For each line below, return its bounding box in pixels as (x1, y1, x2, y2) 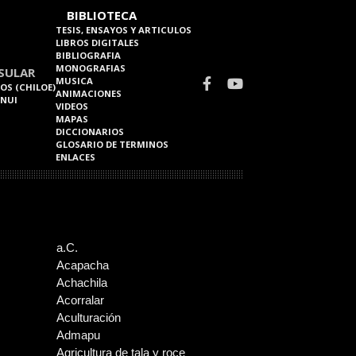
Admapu (56, 328, 100, 342)
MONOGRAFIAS (56, 62, 126, 74)
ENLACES (56, 151, 95, 163)
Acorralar (56, 293, 104, 307)
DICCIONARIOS (56, 126, 124, 137)
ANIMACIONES (56, 87, 122, 99)
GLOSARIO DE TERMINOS (56, 138, 168, 150)
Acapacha (56, 258, 109, 272)
